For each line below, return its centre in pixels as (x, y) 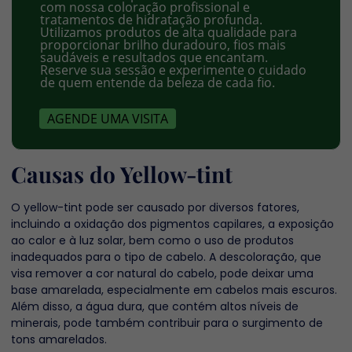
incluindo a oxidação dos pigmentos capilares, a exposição (172, 224)
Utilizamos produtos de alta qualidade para (168, 33)
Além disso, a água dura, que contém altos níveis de (155, 306)
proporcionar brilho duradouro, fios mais (163, 45)
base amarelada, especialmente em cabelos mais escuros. (174, 290)
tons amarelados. (59, 339)
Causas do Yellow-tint (122, 174)
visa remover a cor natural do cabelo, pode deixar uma (162, 273)
